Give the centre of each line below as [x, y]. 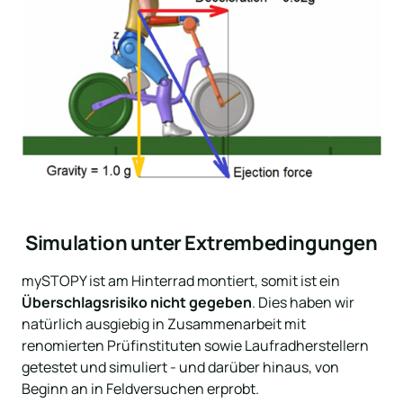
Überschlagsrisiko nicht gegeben [137, 303]
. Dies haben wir [303, 303]
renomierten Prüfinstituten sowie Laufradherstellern [195, 346]
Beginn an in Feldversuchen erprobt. [140, 389]
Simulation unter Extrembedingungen [201, 243]
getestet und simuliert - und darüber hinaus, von [180, 367]
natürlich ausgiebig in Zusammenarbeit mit [164, 324]
